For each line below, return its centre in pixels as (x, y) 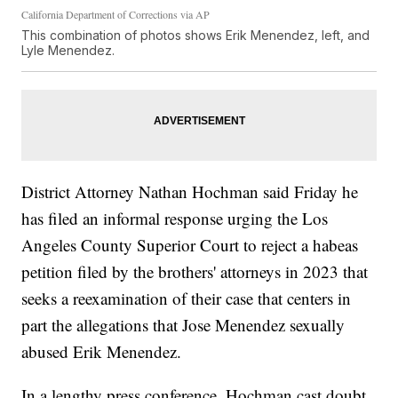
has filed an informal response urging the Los (175, 218)
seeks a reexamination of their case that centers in (187, 298)
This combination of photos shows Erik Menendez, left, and (196, 35)
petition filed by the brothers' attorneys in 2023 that (195, 271)
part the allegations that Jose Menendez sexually (183, 324)
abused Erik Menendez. (102, 351)
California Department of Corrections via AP (116, 14)
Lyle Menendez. (68, 50)
